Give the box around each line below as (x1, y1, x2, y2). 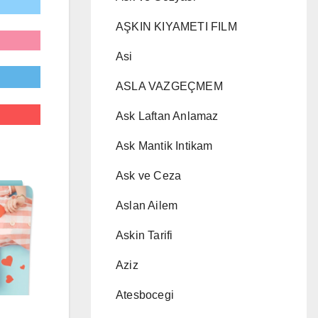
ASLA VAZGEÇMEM (116, 80, 223, 92)
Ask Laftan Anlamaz (116, 110, 219, 122)
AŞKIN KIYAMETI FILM (116, 21, 237, 33)
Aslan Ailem (116, 199, 178, 212)
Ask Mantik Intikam (116, 140, 213, 152)
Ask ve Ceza (116, 170, 182, 182)
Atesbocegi (116, 289, 174, 301)
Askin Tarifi (116, 229, 173, 241)
